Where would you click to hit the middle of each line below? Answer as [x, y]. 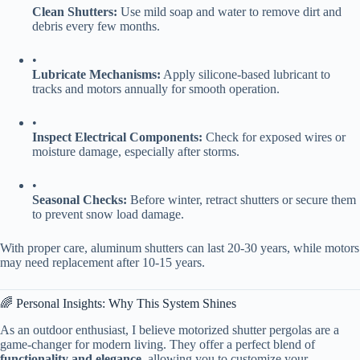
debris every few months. [96, 26]
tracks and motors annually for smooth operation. [156, 88]
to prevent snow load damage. [108, 214]
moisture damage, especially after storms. [136, 151]
